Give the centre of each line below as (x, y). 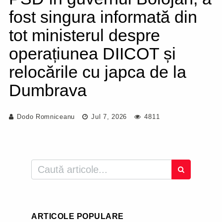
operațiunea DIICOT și (92, 54)
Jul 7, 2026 (108, 117)
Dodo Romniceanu (46, 117)
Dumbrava (48, 90)
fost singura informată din (103, 17)
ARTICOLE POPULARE (78, 216)
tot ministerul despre (84, 35)
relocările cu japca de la (98, 72)
